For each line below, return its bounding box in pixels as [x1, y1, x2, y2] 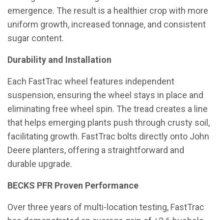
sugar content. [7, 33, 64, 43]
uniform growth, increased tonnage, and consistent [7, 19, 206, 29]
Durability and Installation [7, 55, 111, 65]
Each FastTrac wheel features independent [7, 76, 174, 86]
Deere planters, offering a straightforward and [7, 145, 184, 155]
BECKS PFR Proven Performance [7, 180, 138, 191]
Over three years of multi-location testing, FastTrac [7, 202, 204, 212]
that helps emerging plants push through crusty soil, [7, 117, 210, 128]
